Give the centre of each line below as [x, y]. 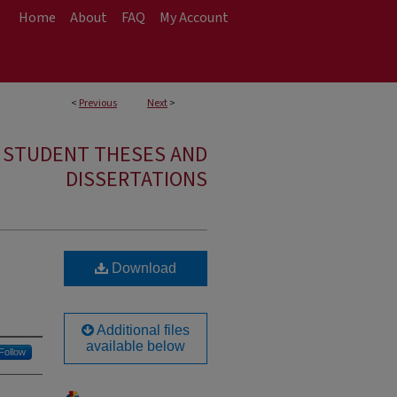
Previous [98, 103]
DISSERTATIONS [136, 179]
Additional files [142, 330]
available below [136, 346]
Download [142, 268]
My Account [194, 18]
